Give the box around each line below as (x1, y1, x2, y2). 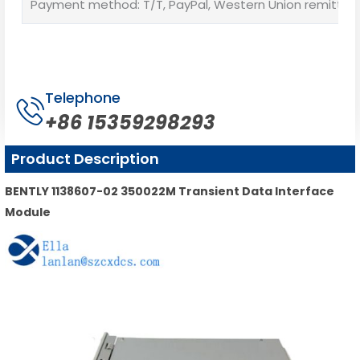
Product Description (11, 149, 159, 170)
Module (5, 204, 51, 221)
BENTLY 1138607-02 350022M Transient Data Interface (5, 183, 334, 200)
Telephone (45, 88, 121, 108)
